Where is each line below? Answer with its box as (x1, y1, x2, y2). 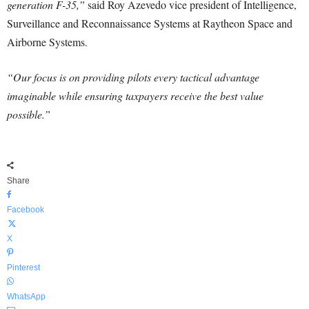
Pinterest (7, 263, 40, 272)
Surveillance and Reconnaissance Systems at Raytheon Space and (7, 16, 292, 30)
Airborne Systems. (7, 34, 88, 49)
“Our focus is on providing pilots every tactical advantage (7, 70, 259, 84)
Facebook (7, 205, 44, 215)
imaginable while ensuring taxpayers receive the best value (7, 88, 263, 103)
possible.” (7, 107, 50, 121)
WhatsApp (7, 292, 46, 301)
